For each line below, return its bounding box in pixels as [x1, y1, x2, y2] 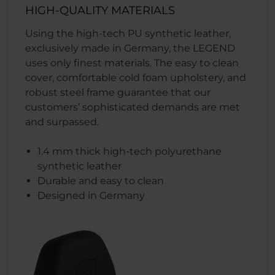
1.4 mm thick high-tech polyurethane [37, 145, 222, 158]
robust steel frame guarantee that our [25, 87, 211, 99]
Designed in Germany [37, 190, 145, 202]
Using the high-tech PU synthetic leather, [25, 28, 231, 40]
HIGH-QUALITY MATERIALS [25, 4, 175, 18]
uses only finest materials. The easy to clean [25, 57, 239, 69]
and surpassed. [25, 116, 99, 128]
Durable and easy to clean [37, 175, 164, 187]
